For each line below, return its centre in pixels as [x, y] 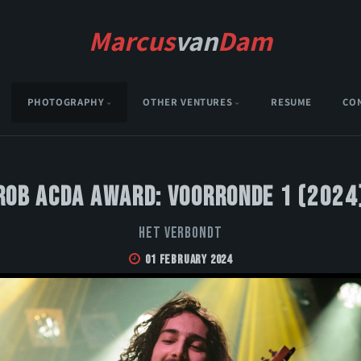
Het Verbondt [180, 234]
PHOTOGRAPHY [66, 102]
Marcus [132, 41]
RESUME [292, 102]
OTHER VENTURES [188, 102]
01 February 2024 [189, 260]
